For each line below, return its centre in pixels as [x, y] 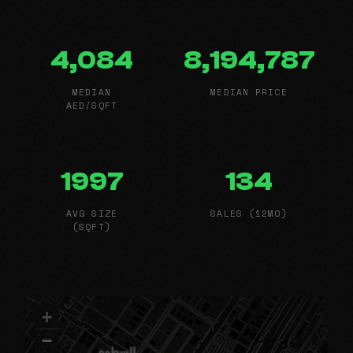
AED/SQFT [92, 106]
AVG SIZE [92, 213]
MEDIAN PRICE [249, 92]
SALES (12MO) [249, 213]
